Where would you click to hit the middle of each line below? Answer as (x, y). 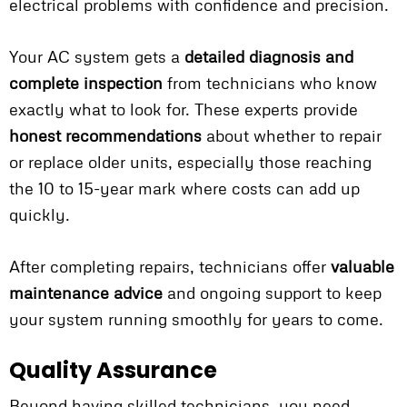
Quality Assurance (113, 371)
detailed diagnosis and (269, 57)
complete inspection (86, 83)
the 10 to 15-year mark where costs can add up (184, 189)
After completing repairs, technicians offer (170, 267)
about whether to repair (292, 136)
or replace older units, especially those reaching (190, 162)
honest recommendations (105, 136)
